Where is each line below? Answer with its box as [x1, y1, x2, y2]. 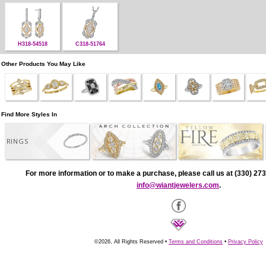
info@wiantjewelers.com [137, 180, 219, 189]
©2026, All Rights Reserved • [94, 238, 169, 245]
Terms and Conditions [169, 238, 223, 245]
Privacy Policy [228, 238, 263, 245]
